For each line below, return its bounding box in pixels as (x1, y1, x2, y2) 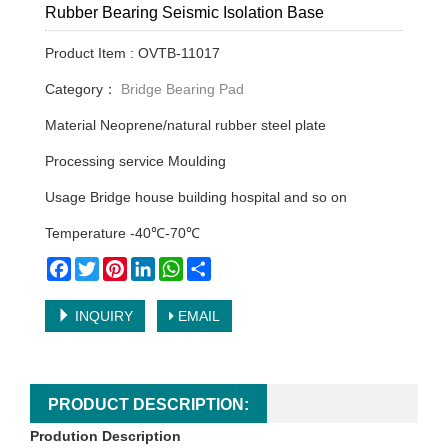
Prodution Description (30, 428, 181, 445)
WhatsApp (183, 257, 248, 274)
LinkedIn (155, 257, 209, 274)
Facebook (71, 257, 134, 274)
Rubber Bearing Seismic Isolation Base (45, 4, 324, 22)
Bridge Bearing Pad (117, 81, 244, 98)
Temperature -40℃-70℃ (45, 225, 200, 242)
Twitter (99, 257, 141, 274)
